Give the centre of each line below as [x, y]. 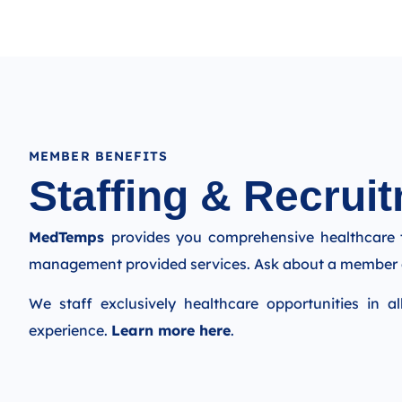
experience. [70, 331]
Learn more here [171, 331]
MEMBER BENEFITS [99, 157]
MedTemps [70, 237]
